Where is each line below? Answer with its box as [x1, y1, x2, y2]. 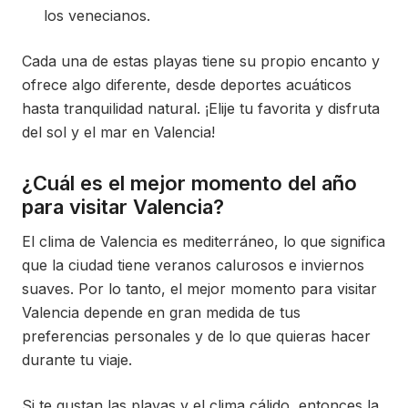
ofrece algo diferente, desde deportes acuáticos [22, 76, 352, 95]
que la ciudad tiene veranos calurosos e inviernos [22, 256, 364, 275]
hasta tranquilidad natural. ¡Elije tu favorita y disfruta [22, 99, 380, 118]
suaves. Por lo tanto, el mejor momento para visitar [22, 280, 377, 299]
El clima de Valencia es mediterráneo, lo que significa [22, 232, 385, 251]
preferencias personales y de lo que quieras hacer [22, 327, 371, 346]
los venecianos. [44, 6, 150, 25]
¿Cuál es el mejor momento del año [22, 171, 357, 196]
